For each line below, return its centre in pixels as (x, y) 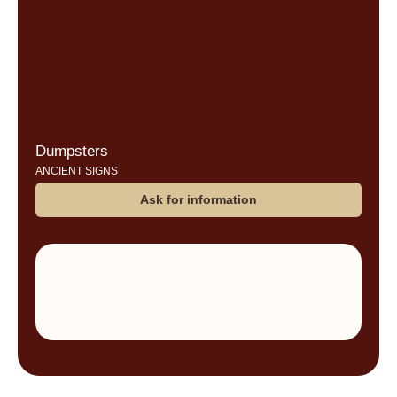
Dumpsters (72, 152)
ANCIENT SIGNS (77, 171)
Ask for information (198, 200)
